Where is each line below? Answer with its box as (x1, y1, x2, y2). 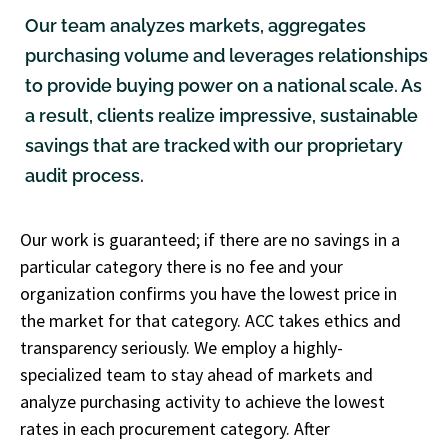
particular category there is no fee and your (20, 255, 343, 278)
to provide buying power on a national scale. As (25, 75, 422, 96)
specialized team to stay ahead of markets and (20, 363, 373, 386)
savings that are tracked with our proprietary (25, 135, 403, 156)
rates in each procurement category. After (20, 417, 330, 440)
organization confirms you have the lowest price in (20, 282, 397, 305)
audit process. (25, 165, 144, 186)
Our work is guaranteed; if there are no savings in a (20, 228, 400, 251)
